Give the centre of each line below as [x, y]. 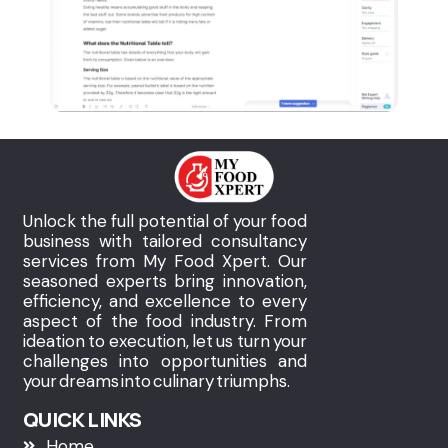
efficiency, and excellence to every [165, 301]
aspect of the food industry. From [165, 321]
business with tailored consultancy [165, 241]
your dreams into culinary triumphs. [157, 381]
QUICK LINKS [82, 419]
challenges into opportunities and [165, 361]
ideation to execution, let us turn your [165, 341]
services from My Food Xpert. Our [165, 261]
